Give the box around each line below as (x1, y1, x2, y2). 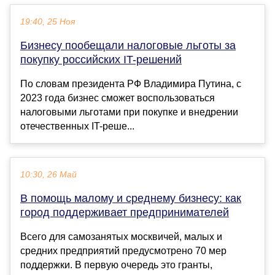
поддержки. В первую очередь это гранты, (20, 260, 212, 271)
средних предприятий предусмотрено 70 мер (20, 246, 227, 257)
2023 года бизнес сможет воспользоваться (20, 93, 215, 104)
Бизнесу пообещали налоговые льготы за (20, 39, 236, 52)
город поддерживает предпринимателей (20, 206, 229, 219)
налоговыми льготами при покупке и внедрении (20, 107, 238, 118)
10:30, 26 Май (20, 170, 77, 180)
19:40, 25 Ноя (20, 17, 75, 27)
